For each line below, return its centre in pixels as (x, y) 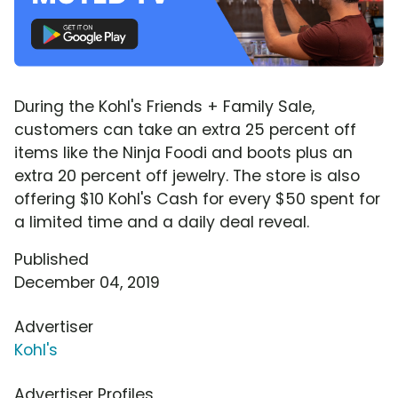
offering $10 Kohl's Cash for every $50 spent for (197, 199)
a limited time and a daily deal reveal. (162, 222)
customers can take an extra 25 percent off (185, 129)
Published (52, 259)
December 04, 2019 (87, 282)
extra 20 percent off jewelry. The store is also (187, 175)
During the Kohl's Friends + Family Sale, (164, 106)
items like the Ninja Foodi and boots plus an (183, 152)
